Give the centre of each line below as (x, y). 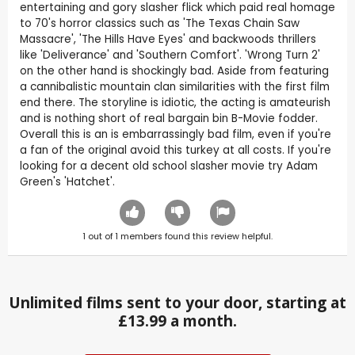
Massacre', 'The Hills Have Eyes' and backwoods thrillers (168, 40)
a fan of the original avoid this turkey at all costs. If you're (176, 151)
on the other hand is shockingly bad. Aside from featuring (174, 71)
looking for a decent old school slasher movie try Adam (169, 166)
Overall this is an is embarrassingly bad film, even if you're (176, 135)
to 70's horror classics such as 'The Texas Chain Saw (160, 24)
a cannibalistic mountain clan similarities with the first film (175, 87)
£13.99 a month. (177, 321)
